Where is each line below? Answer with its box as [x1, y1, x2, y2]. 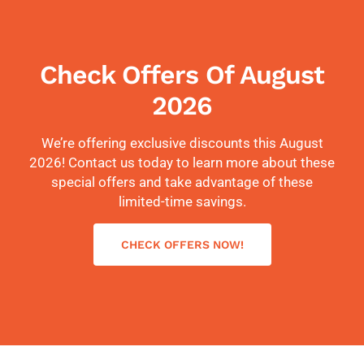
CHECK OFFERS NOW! [120, 238, 244, 252]
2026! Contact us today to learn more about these [29, 154, 335, 171]
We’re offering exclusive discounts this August [41, 135, 323, 152]
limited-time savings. [118, 193, 246, 210]
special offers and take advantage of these [51, 174, 313, 191]
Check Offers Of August [40, 59, 324, 91]
